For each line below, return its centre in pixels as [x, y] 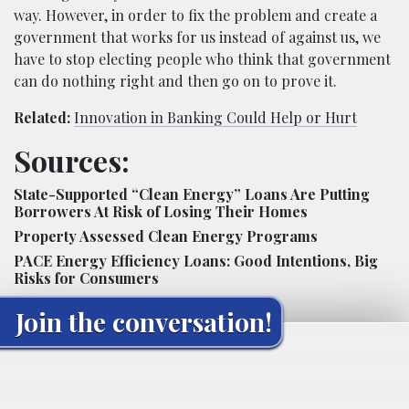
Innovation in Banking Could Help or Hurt [215, 118]
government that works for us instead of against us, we [197, 37]
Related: [42, 118]
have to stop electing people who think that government [202, 59]
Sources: [72, 161]
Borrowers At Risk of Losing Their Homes [161, 212]
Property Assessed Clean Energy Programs [166, 236]
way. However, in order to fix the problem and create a [195, 16]
